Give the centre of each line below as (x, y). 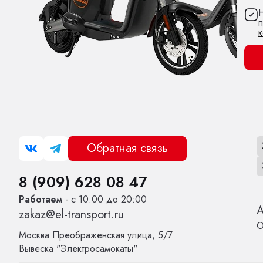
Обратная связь (127, 149)
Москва (36, 235)
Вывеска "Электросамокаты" (78, 249)
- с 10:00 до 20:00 (106, 200)
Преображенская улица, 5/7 (112, 235)
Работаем (42, 200)
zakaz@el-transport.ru (71, 215)
